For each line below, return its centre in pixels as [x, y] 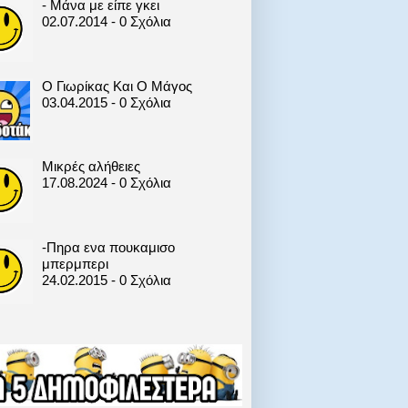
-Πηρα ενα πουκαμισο [108, 247]
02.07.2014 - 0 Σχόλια [106, 22]
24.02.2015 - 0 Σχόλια [106, 280]
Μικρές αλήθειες [91, 167]
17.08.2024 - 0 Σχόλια [106, 183]
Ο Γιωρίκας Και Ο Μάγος [117, 86]
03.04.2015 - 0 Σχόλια [106, 102]
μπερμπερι [75, 263]
